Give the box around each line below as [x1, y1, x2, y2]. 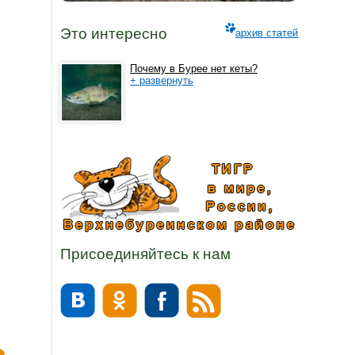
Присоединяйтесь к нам [60, 245, 231, 262]
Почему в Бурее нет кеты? [130, 63, 258, 75]
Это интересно [60, 25, 167, 43]
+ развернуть [130, 74, 193, 87]
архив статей [235, 27, 298, 40]
